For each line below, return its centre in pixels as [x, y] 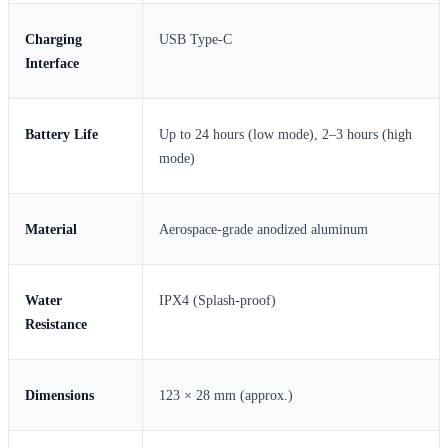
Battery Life [61, 134]
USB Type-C [195, 39]
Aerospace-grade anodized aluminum [263, 229]
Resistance [56, 324]
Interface [52, 63]
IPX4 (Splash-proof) [217, 300]
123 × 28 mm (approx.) [226, 395]
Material [51, 229]
